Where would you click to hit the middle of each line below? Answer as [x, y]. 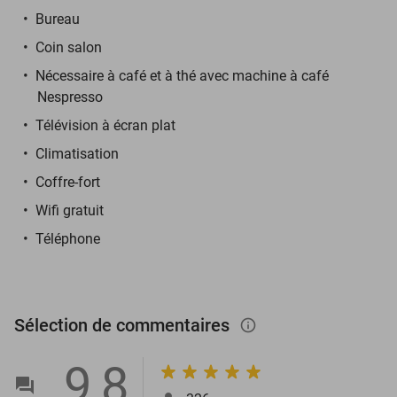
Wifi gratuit [70, 210]
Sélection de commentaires [124, 325]
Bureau [58, 19]
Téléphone [68, 238]
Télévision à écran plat [105, 125]
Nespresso [70, 97]
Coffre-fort [68, 182]
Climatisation [77, 153]
